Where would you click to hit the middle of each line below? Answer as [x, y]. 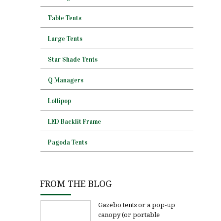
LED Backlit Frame [74, 122]
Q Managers [66, 80]
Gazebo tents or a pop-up [137, 205]
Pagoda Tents [68, 143]
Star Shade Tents [73, 60]
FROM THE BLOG [76, 184]
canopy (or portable [129, 215]
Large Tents [65, 39]
